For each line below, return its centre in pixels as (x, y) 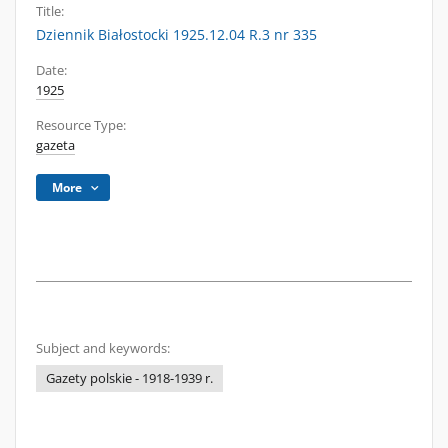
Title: (50, 11)
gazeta (55, 145)
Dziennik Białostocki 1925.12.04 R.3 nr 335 (176, 34)
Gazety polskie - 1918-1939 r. (129, 378)
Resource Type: (81, 125)
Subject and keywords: (103, 348)
